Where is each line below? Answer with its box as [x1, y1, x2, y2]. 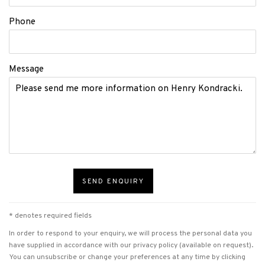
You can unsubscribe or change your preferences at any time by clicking [9, 253, 245, 262]
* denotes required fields [9, 211, 92, 221]
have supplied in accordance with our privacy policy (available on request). [9, 241, 253, 250]
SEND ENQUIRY [82, 177, 144, 186]
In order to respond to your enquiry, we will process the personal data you [9, 229, 252, 238]
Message [9, 64, 44, 75]
